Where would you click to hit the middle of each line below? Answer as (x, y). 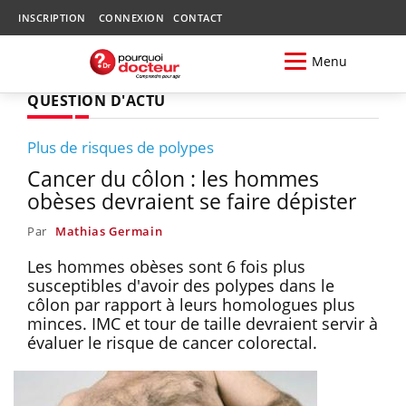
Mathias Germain (109, 231)
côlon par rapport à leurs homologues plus (191, 304)
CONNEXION (131, 18)
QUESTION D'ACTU (97, 100)
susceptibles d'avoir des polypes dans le (181, 285)
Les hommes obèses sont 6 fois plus (166, 266)
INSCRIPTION (52, 18)
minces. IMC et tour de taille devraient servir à (203, 323)
